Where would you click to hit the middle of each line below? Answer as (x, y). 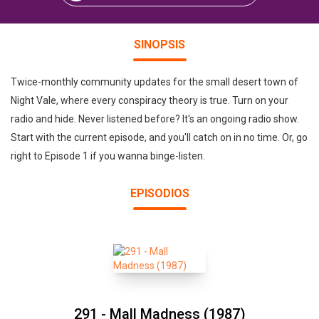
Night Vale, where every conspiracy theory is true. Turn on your (150, 100)
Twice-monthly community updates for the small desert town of (155, 82)
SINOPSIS (159, 45)
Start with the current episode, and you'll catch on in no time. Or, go (159, 137)
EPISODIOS (159, 193)
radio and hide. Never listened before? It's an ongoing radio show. (155, 119)
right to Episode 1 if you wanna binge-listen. (108, 156)
